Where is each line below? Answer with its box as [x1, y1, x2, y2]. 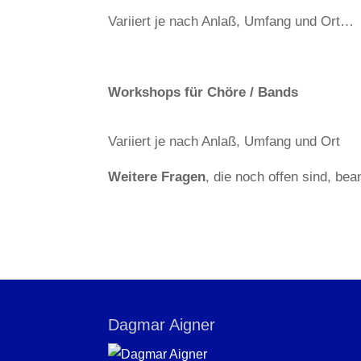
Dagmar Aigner [108, 316, 216, 334]
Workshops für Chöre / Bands [108, 84, 299, 100]
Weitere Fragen [108, 168, 206, 185]
